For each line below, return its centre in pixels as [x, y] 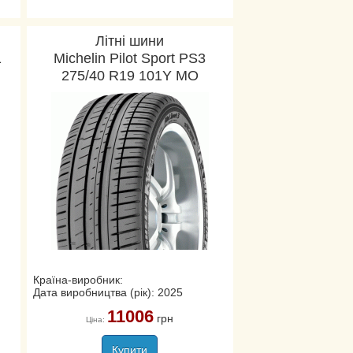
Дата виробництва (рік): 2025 [108, 292]
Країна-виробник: [78, 280]
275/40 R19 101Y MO [130, 76]
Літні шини [130, 41]
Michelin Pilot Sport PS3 [130, 58]
